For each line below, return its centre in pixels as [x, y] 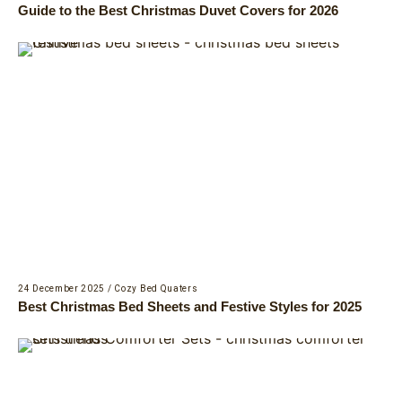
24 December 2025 [62, 289]
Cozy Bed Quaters [156, 289]
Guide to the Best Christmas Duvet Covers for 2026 [178, 11]
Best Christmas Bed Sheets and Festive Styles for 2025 [190, 307]
